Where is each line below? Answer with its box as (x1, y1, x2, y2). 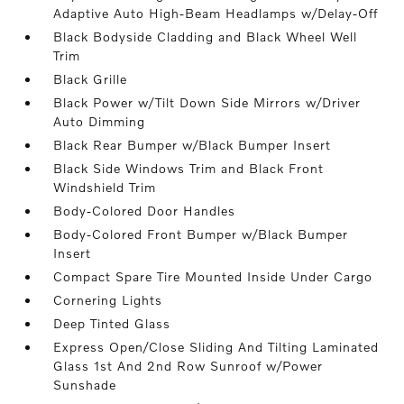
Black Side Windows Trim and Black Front (53, 161, 325, 176)
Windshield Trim (53, 179, 157, 195)
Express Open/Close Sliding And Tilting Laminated (53, 339, 380, 354)
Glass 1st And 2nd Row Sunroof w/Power (53, 358, 324, 373)
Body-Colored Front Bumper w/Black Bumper (53, 226, 349, 242)
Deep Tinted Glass (53, 316, 171, 331)
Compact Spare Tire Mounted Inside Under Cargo (53, 269, 373, 284)
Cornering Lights (53, 292, 163, 308)
